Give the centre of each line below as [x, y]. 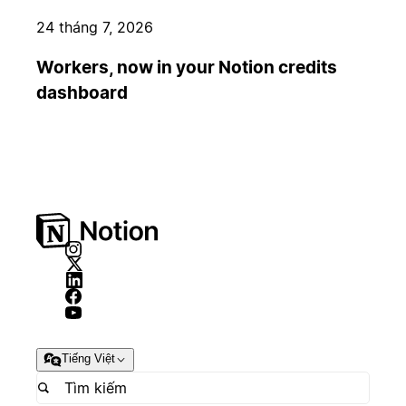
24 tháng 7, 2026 [95, 27]
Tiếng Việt [88, 359]
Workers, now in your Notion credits [187, 67]
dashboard [82, 92]
